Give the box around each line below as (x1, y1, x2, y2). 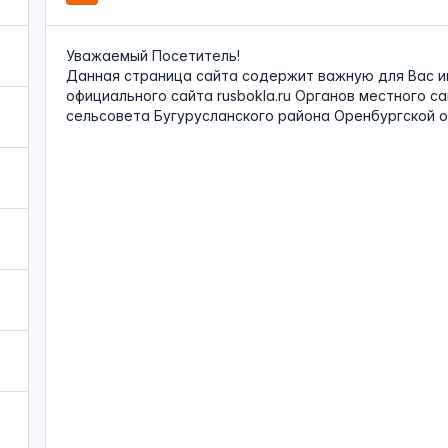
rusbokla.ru (216, 87, 291, 104)
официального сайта (65, 87, 217, 104)
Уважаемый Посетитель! (65, 47, 240, 64)
